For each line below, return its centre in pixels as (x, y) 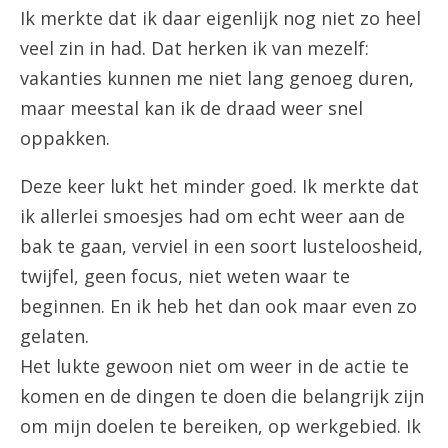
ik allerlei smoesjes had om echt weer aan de (212, 216)
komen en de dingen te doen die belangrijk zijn (222, 396)
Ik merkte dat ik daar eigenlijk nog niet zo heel (220, 18)
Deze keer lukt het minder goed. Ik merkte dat (219, 186)
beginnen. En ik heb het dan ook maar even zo (218, 306)
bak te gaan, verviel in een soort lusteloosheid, (221, 246)
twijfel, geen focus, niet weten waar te (185, 276)
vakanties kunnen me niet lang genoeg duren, (217, 78)
